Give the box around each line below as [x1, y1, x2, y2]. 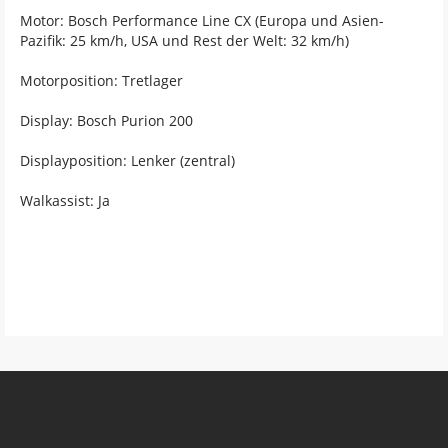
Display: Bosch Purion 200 [20, 111, 193, 130]
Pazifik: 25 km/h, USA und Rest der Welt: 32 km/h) [20, 31, 349, 50]
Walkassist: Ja [20, 191, 110, 210]
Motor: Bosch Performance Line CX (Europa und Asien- [20, 11, 384, 30]
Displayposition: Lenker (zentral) [20, 151, 235, 170]
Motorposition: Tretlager [20, 71, 183, 90]
